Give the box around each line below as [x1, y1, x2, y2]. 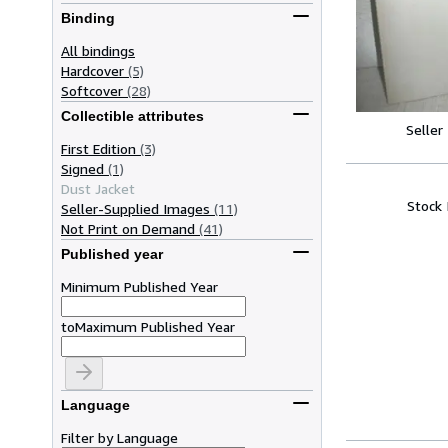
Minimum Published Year [61, 277, 218, 295]
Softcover [61, 81, 123, 99]
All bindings [61, 41, 135, 59]
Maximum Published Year [75, 317, 235, 335]
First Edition [61, 139, 136, 157]
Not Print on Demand [61, 219, 195, 237]
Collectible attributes [61, 108, 204, 125]
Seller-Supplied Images [61, 199, 210, 217]
